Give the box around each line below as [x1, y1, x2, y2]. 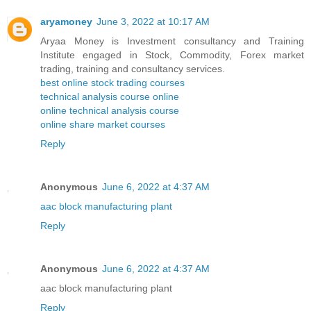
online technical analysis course [40, 105, 179, 117]
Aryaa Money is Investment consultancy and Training [40, 35, 304, 47]
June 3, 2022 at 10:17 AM [96, 16, 210, 28]
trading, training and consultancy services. [40, 63, 225, 75]
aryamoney [40, 16, 92, 28]
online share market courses [40, 119, 165, 131]
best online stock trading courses [40, 77, 185, 89]
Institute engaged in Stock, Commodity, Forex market [40, 49, 304, 61]
